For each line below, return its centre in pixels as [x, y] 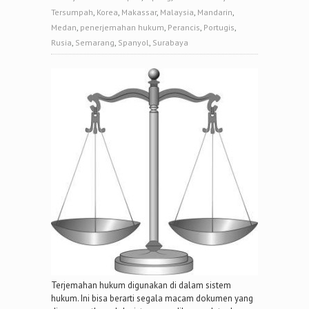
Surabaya [170, 43]
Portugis [219, 28]
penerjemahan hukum [122, 28]
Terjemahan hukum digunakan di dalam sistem [141, 286]
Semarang [95, 43]
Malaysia [177, 12]
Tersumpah [72, 12]
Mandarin [215, 12]
